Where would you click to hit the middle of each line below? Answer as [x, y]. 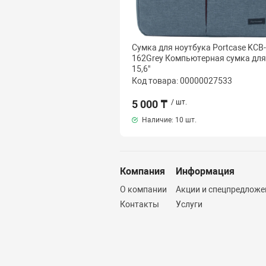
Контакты [139, 204]
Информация [205, 171]
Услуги [189, 204]
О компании [143, 189]
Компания [142, 171]
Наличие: [157, 120]
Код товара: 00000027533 [182, 80]
